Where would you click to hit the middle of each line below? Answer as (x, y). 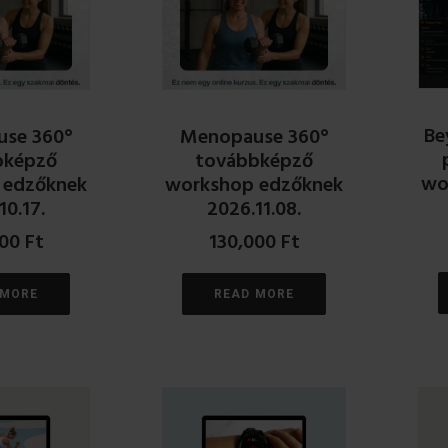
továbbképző (254, 161)
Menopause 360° (254, 137)
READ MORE (254, 293)
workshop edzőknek (254, 185)
